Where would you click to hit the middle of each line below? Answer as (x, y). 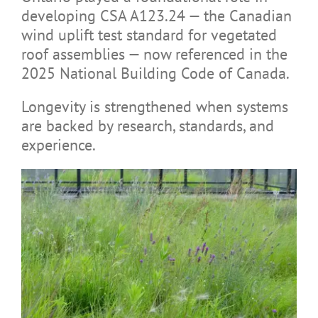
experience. (58, 144)
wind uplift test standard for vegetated (149, 34)
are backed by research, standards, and (147, 125)
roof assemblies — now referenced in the (154, 54)
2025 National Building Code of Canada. (155, 73)
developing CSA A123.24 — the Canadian (156, 15)
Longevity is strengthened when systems (154, 106)
